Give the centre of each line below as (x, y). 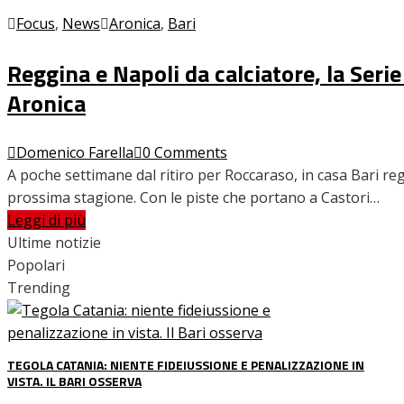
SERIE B (65, 285)
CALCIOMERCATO (91, 202)
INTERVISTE (78, 36)
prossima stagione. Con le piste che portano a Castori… (193, 197)
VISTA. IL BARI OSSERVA (74, 381)
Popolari (36, 265)
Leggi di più (46, 220)
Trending (39, 287)
